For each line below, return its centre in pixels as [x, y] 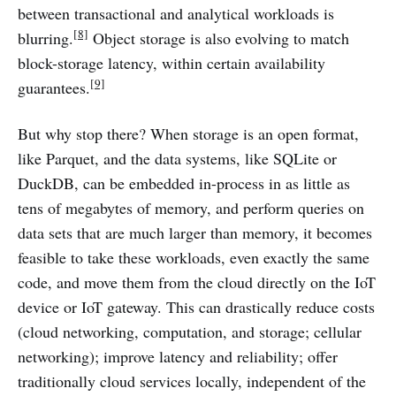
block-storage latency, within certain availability [171, 62]
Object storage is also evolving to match [219, 38]
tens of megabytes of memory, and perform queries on [191, 207]
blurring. [46, 38]
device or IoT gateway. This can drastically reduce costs [196, 306]
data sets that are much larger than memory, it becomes [195, 232]
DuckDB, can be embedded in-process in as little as [184, 183]
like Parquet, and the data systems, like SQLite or [177, 158]
